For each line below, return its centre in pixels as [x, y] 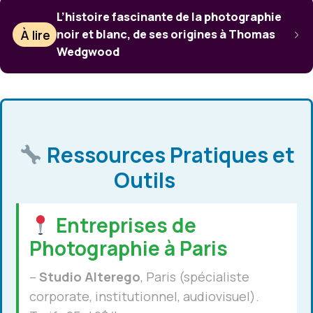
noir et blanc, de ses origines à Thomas [166, 35]
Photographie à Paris [129, 248]
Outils [147, 180]
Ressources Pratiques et [168, 155]
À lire [36, 35]
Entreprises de [124, 225]
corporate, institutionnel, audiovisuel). [144, 297]
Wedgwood [88, 52]
